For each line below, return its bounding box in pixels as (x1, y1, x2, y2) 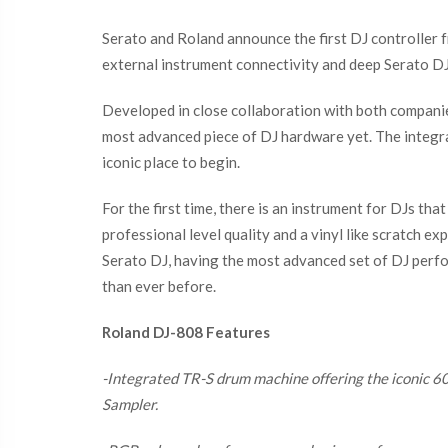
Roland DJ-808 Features (102, 323, 270, 341)
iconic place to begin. (102, 153, 240, 171)
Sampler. (102, 395, 158, 413)
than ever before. (102, 277, 216, 295)
